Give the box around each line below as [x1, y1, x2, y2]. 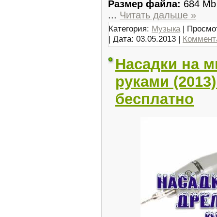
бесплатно [115, 90, 194, 108]
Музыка [152, 23, 180, 33]
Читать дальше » [120, 9, 196, 20]
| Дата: [108, 33, 136, 44]
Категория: [108, 23, 152, 33]
